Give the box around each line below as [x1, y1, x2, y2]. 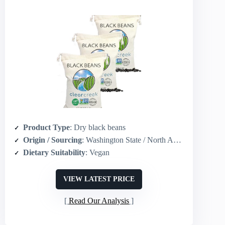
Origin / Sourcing [23, 135, 82, 144]
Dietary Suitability [23, 148, 85, 157]
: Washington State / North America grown [82, 135, 173, 144]
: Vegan [85, 148, 109, 157]
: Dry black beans [70, 123, 126, 132]
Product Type [23, 123, 70, 132]
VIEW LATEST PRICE [63, 175, 135, 183]
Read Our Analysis [69, 196, 130, 205]
